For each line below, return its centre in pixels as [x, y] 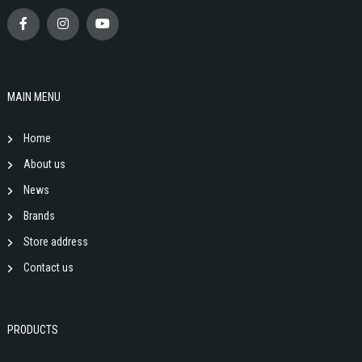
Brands [39, 216]
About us [44, 164]
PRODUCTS [33, 330]
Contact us [48, 268]
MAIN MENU [34, 97]
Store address [56, 242]
